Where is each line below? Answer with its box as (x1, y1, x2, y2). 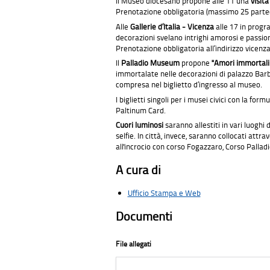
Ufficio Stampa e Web (127, 187, 201, 199)
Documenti (116, 208, 172, 225)
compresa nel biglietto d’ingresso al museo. (116, 79, 262, 90)
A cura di (116, 162, 161, 178)
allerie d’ (135, 20, 163, 32)
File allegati (116, 239, 151, 250)
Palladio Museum (121, 57, 180, 69)
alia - (168, 20, 187, 32)
